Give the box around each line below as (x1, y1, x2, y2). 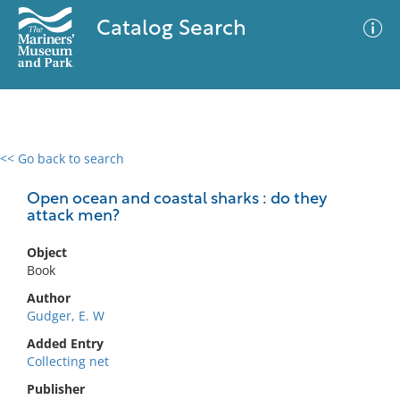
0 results (13, 161, 65, 178)
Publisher (27, 380, 85, 397)
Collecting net (27, 353, 109, 370)
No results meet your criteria (111, 260, 283, 277)
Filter (345, 169, 375, 182)
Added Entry (27, 335, 104, 352)
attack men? (27, 208, 120, 225)
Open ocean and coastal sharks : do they (27, 191, 327, 208)
